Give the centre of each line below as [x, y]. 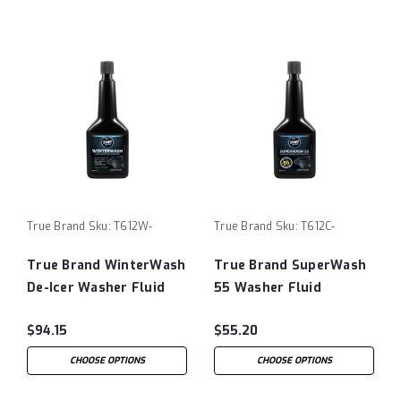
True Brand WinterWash [107, 265]
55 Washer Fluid [268, 287]
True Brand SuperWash [290, 265]
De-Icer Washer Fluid [96, 287]
